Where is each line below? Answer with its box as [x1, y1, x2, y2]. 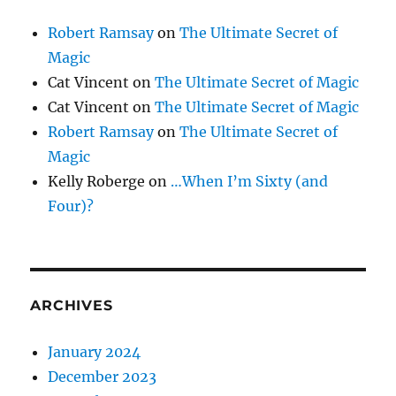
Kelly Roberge [48, 172, 146, 190]
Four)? [48, 197, 95, 215]
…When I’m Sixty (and [171, 172, 329, 190]
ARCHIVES [30, 297, 113, 314]
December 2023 [48, 368, 157, 385]
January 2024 [48, 343, 141, 361]
